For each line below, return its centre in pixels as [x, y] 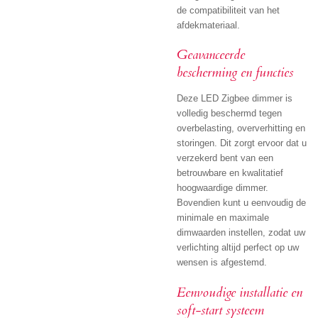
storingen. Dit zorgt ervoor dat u [242, 143]
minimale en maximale [223, 218]
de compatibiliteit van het [228, 10]
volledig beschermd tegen [229, 114]
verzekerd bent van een [225, 158]
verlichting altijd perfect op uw [238, 248]
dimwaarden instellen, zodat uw [241, 233]
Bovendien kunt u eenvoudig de [241, 203]
